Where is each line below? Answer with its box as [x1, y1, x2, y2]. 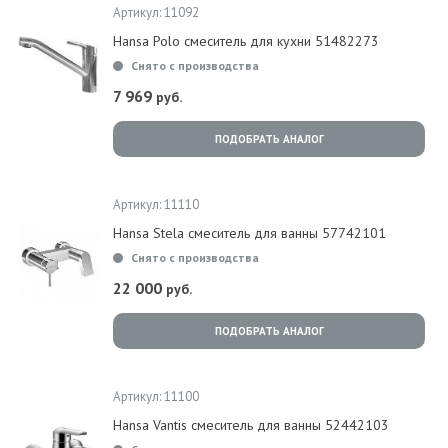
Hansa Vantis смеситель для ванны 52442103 [113, 416, 389, 434]
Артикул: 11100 [113, 388, 199, 405]
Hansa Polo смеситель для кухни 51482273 [113, 32, 379, 50]
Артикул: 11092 [113, 4, 199, 21]
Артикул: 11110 [113, 196, 199, 213]
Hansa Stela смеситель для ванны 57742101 [113, 224, 386, 242]
